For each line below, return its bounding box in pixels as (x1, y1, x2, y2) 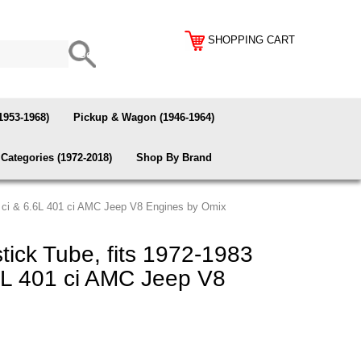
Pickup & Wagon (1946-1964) (73, 111, 214, 123)
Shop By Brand (136, 151, 212, 164)
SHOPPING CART (208, 33, 295, 46)
